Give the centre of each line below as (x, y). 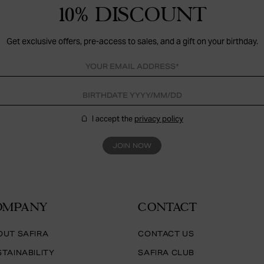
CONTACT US (166, 233)
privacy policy (159, 119)
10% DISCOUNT (132, 14)
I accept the (112, 119)
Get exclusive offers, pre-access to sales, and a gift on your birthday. (132, 42)
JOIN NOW (132, 145)
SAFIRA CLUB (166, 252)
